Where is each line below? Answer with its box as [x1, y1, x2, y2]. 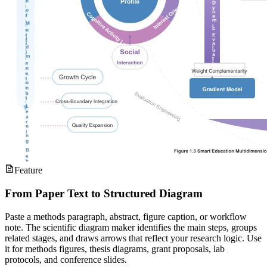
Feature [14, 165, 42, 176]
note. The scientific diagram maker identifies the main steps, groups [5, 222, 257, 232]
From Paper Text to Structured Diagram [5, 187, 203, 200]
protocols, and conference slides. [5, 254, 127, 265]
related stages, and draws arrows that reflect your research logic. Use [5, 232, 262, 243]
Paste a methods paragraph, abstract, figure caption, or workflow [5, 211, 247, 222]
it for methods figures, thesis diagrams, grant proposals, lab [5, 243, 225, 254]
